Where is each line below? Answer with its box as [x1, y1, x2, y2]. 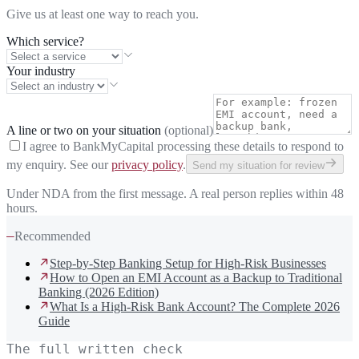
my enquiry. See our [6, 157, 108, 171]
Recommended [14, 228, 91, 243]
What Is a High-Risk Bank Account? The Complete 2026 [50, 299, 340, 313]
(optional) [164, 123, 213, 137]
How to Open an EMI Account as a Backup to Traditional [50, 270, 342, 284]
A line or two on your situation [6, 123, 164, 137]
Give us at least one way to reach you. [6, 6, 199, 21]
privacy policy [111, 157, 183, 171]
